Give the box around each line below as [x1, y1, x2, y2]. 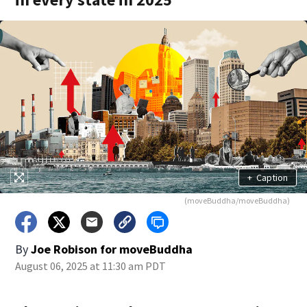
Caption [256, 171, 288, 184]
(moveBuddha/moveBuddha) [184, 195, 290, 206]
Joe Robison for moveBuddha [31, 241, 193, 257]
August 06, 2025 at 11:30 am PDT [15, 259, 167, 273]
